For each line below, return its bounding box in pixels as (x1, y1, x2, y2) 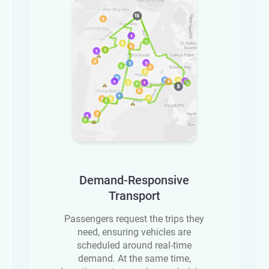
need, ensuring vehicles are (77, 226, 192, 238)
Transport (108, 189, 160, 204)
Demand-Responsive (79, 173, 190, 188)
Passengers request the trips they (64, 213, 205, 225)
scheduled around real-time (77, 240, 192, 252)
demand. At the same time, (77, 253, 191, 265)
